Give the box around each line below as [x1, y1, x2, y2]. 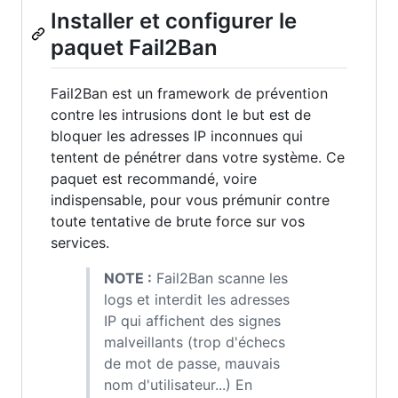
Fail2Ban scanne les [152, 268, 288, 287]
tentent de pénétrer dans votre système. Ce [51, 147, 345, 166]
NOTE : [104, 268, 152, 287]
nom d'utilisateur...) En [104, 375, 252, 394]
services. [51, 233, 109, 251]
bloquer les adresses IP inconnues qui [51, 126, 303, 145]
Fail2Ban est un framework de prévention [51, 84, 328, 102]
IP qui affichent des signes [104, 311, 281, 330]
